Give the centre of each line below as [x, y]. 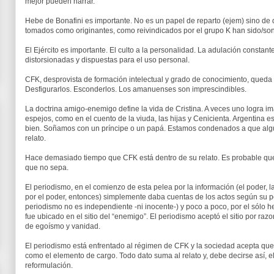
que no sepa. [47, 168]
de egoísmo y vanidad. [63, 226]
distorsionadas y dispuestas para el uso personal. [107, 60]
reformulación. [49, 265]
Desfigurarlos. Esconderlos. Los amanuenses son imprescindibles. [136, 89]
